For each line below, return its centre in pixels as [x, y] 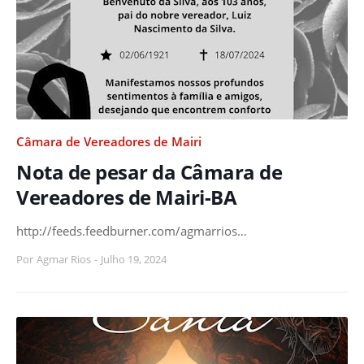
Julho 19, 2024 [134, 259]
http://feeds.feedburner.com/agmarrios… [132, 230]
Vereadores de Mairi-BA [126, 197]
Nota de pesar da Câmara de [149, 171]
